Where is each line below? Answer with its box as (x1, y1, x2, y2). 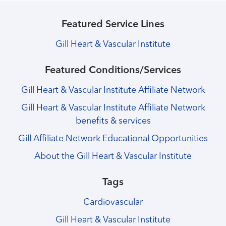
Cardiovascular (83, 198, 143, 207)
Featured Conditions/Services (45, 66, 181, 76)
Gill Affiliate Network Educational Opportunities (18, 135, 208, 144)
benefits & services (75, 117, 151, 126)
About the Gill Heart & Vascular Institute (34, 152, 192, 161)
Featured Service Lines (62, 19, 164, 30)
